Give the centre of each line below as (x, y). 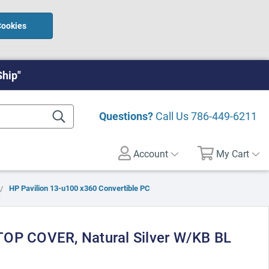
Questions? (126, 116)
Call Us (172, 116)
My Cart (233, 153)
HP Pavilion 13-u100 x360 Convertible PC (80, 188)
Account (150, 153)
